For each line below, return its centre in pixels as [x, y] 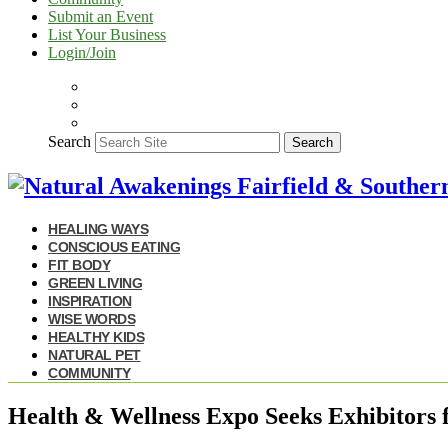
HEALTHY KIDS [96, 336]
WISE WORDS [91, 318]
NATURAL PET [94, 354]
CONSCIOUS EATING [114, 246]
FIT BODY [79, 264]
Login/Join [82, 52]
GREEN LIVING [95, 282]
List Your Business [107, 34]
